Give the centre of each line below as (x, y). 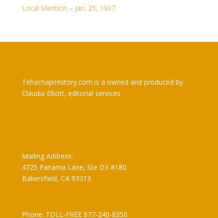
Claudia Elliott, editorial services (71, 93)
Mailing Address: (47, 156)
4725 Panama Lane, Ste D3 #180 (74, 167)
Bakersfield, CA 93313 (56, 179)
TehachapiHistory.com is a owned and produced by (102, 82)
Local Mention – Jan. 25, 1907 (68, 8)
